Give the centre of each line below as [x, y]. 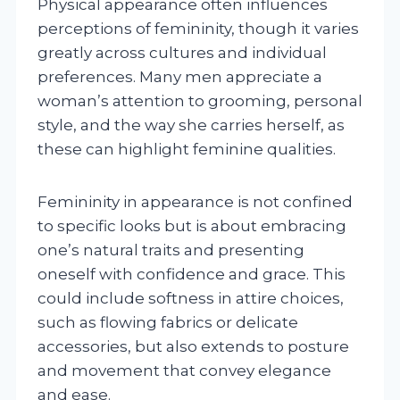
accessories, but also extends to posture [193, 346]
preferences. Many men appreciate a [180, 76]
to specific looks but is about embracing [192, 225]
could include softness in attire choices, [191, 298]
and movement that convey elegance [184, 370]
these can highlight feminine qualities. [187, 149]
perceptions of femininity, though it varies [198, 28]
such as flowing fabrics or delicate [168, 322]
